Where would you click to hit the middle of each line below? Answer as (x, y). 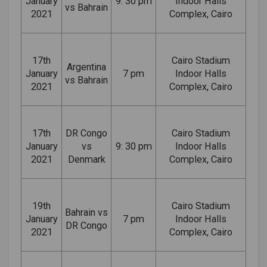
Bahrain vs (86, 212)
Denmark (86, 159)
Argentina (86, 67)
